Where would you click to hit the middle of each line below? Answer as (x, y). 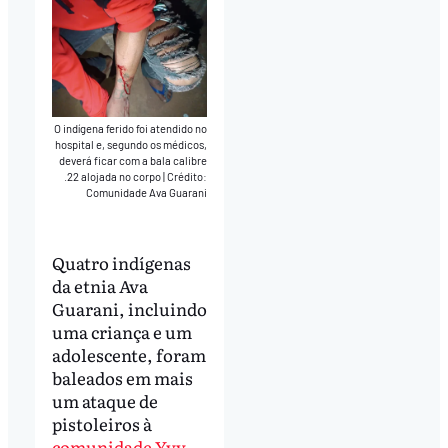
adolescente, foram (128, 355)
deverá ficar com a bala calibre (133, 160)
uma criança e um (121, 332)
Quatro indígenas (121, 263)
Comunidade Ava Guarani (147, 192)
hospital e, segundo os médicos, (131, 144)
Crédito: (187, 176)
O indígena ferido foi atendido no (131, 128)
